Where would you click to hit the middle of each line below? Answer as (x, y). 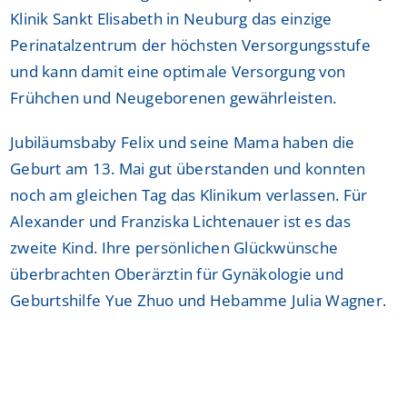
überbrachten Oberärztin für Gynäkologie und (177, 273)
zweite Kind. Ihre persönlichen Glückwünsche (174, 247)
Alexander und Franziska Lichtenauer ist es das (180, 221)
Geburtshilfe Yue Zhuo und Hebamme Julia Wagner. (199, 300)
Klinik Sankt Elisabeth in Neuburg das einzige (171, 18)
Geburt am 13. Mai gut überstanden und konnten (188, 168)
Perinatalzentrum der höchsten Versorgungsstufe (190, 45)
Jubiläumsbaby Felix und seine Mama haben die (183, 142)
